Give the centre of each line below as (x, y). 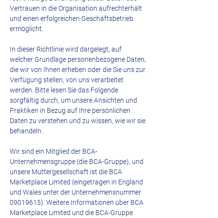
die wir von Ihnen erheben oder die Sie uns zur (78, 70)
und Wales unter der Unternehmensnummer (75, 192)
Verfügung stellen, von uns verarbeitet (67, 80)
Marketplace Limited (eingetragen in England (76, 182)
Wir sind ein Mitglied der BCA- (54, 151)
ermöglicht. (27, 29)
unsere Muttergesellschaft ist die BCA (66, 172)
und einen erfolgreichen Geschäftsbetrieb (72, 18)
